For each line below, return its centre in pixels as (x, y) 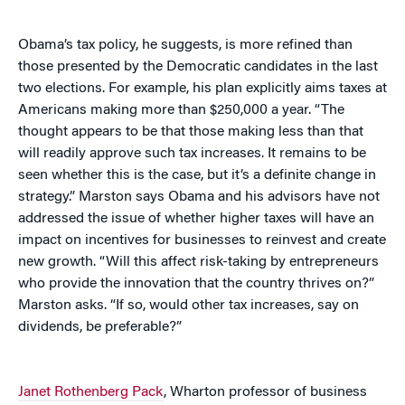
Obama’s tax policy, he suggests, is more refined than (185, 46)
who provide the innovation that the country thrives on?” (196, 284)
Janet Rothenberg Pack (91, 393)
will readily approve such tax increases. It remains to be (192, 154)
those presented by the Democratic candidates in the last (198, 67)
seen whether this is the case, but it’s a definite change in (197, 176)
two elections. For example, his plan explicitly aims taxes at (202, 89)
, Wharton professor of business (265, 393)
